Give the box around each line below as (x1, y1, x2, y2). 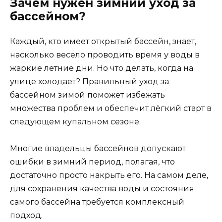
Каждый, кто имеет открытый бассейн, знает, (10, 36, 196, 46)
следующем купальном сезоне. (10, 116, 141, 126)
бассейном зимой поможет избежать (10, 90, 165, 100)
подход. (10, 211, 43, 221)
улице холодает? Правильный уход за (10, 76, 169, 86)
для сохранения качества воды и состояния (10, 184, 194, 194)
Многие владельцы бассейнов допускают (10, 144, 186, 154)
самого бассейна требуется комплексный (10, 197, 184, 207)
